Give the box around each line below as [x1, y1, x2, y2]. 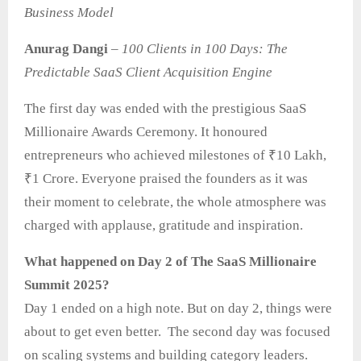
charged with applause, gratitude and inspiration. [24, 218, 303, 234]
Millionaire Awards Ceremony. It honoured [24, 124, 268, 140]
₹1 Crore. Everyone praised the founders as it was [24, 171, 308, 187]
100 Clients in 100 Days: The [122, 41, 288, 57]
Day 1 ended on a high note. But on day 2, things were [24, 301, 332, 317]
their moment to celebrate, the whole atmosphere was [24, 194, 326, 210]
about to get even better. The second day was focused [24, 324, 330, 340]
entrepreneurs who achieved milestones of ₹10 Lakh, [24, 147, 326, 164]
